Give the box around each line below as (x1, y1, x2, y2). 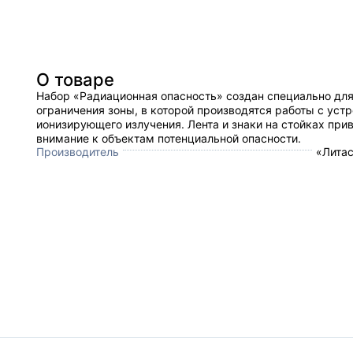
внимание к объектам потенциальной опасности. (36, 131, 301, 145)
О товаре (36, 69, 114, 90)
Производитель (36, 144, 119, 158)
